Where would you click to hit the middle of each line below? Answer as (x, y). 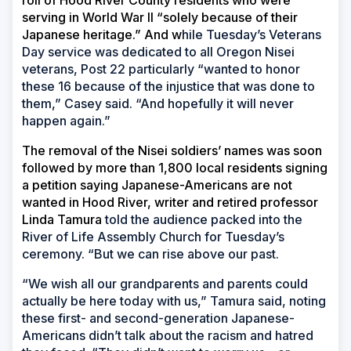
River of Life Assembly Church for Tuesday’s (153, 237)
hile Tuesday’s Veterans (251, 35)
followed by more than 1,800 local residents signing (175, 168)
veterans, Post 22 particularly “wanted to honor (161, 69)
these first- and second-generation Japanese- (158, 318)
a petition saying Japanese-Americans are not (157, 185)
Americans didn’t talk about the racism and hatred (168, 336)
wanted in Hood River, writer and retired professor (170, 203)
